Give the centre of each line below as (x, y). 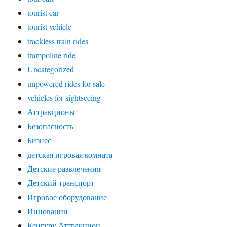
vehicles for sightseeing (64, 98)
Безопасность (51, 126)
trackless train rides (58, 41)
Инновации (48, 211)
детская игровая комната (70, 155)
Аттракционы (51, 112)
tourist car (43, 13)
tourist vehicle (50, 27)
